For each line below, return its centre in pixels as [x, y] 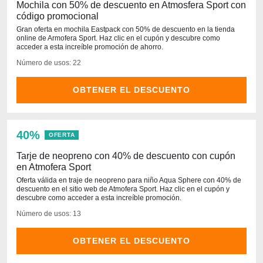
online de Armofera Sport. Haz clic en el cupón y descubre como [118, 38]
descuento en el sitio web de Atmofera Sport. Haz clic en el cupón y [123, 189]
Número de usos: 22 [49, 63]
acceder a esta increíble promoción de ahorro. [90, 47]
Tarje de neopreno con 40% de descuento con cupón [126, 156]
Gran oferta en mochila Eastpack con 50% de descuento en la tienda [126, 29]
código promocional [58, 16]
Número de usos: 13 [49, 214]
